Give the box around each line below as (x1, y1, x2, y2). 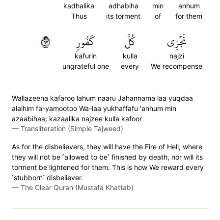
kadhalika (63, 1, 94, 10)
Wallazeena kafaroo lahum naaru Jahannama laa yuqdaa (12, 94, 193, 102)
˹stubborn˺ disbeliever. (12, 173, 83, 182)
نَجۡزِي (166, 31, 187, 52)
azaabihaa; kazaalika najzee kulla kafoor (12, 114, 142, 123)
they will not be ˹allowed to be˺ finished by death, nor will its (12, 153, 203, 161)
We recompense (151, 62, 202, 70)
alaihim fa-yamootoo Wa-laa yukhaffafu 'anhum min (12, 104, 176, 112)
